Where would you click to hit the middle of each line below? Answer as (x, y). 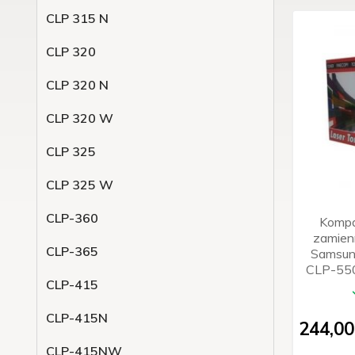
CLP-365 (72, 251)
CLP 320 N (77, 85)
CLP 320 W (80, 118)
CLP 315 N (77, 18)
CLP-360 (72, 218)
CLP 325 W (80, 185)
